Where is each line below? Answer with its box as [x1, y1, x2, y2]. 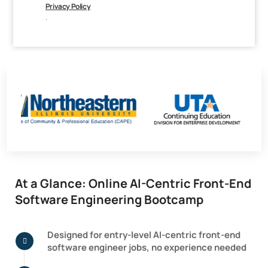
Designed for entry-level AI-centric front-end [47, 228, 241, 241]
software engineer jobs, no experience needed [47, 240, 247, 254]
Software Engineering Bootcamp [15, 191, 204, 208]
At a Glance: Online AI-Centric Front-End [15, 175, 252, 191]
